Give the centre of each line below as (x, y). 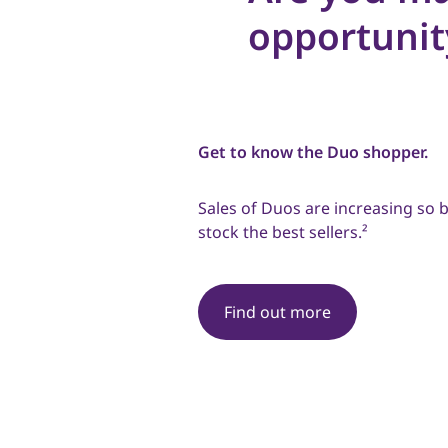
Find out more (277, 312)
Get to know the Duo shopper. (312, 152)
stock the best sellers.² (282, 232)
